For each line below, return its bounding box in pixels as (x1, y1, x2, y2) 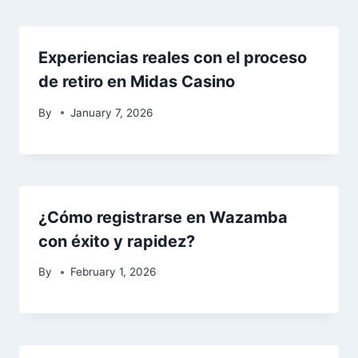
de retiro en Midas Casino (38, 72, 235, 92)
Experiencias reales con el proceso (38, 48, 307, 68)
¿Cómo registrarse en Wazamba (38, 207, 288, 227)
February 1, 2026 (70, 265, 157, 279)
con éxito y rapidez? (38, 231, 195, 251)
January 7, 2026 (70, 105, 153, 119)
